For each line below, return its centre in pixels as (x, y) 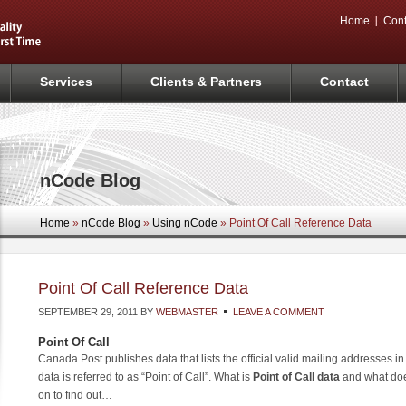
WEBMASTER (187, 311)
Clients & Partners (206, 82)
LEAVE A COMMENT (279, 311)
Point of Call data (296, 377)
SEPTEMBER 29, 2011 (88, 311)
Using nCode (185, 222)
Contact (344, 82)
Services (66, 82)
